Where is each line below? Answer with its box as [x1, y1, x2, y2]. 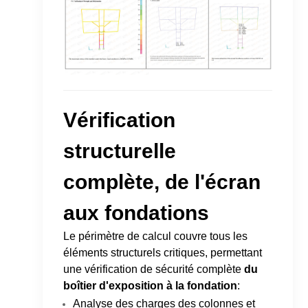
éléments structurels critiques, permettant [63, 246, 263, 258]
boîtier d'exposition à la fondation [63, 279, 238, 291]
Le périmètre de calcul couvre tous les [63, 230, 248, 242]
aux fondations [63, 201, 210, 224]
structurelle [63, 139, 177, 162]
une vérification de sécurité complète [63, 263, 245, 275]
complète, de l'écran [63, 170, 261, 193]
